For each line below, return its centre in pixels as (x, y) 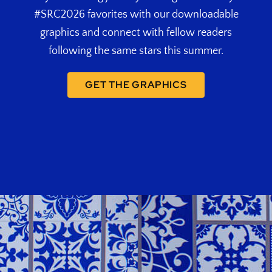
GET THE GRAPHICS (136, 85)
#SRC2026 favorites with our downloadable (136, 15)
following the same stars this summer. (136, 51)
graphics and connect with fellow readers (136, 33)
